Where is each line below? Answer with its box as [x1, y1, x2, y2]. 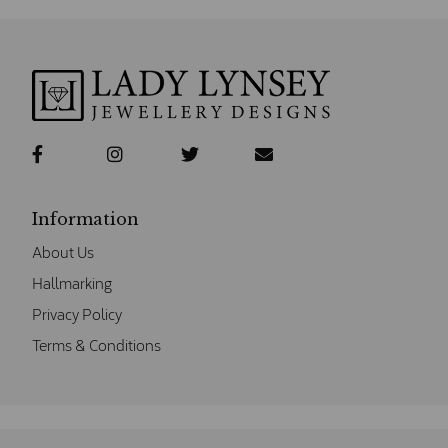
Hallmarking [32, 272, 112, 295]
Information [32, 209, 139, 230]
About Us [32, 241, 94, 264]
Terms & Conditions [32, 334, 161, 357]
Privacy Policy [32, 303, 122, 326]
